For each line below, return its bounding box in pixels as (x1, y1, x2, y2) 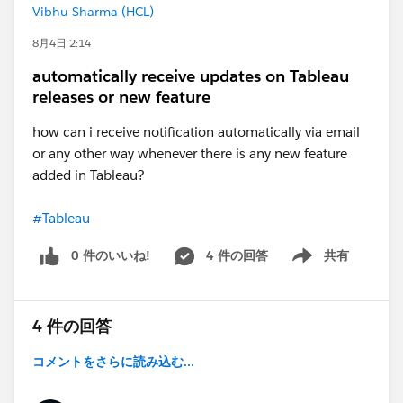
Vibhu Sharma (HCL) (32, 4, 154, 20)
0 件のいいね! (71, 247, 150, 264)
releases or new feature (32, 86, 210, 107)
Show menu (277, 256, 350, 273)
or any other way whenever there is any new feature (32, 145, 347, 162)
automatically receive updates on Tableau (32, 66, 349, 86)
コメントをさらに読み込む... (32, 353, 194, 370)
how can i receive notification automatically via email (32, 123, 360, 140)
